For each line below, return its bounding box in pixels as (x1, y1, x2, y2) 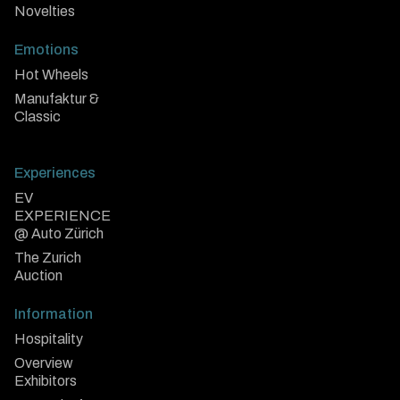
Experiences (14, 165, 96, 181)
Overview (14, 355, 73, 371)
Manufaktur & (14, 91, 99, 107)
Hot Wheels (14, 67, 88, 83)
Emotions (14, 42, 79, 58)
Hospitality (14, 331, 83, 347)
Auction (14, 268, 62, 284)
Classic (14, 109, 61, 125)
